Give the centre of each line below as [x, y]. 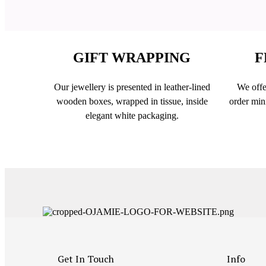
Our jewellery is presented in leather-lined [132, 87]
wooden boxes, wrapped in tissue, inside [132, 102]
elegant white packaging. [132, 116]
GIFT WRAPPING [132, 58]
